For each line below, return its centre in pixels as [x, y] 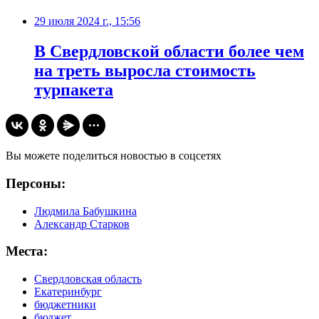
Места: [27, 251]
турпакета [74, 90]
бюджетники [65, 305]
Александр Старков [82, 224]
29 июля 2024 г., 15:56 [87, 21]
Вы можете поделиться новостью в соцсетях [114, 156]
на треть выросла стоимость [145, 71]
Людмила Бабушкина [85, 211]
